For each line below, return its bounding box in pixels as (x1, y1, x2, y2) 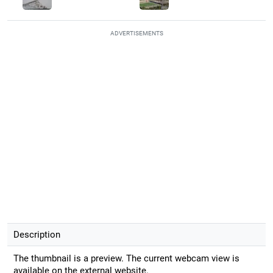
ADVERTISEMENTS (110, 29, 163, 37)
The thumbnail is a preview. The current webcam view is (13, 252, 239, 264)
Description (13, 229, 60, 240)
